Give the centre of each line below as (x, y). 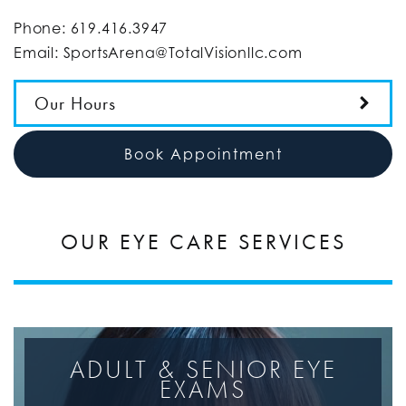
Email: (39, 52)
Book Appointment (203, 154)
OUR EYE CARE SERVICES (203, 241)
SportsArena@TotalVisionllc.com (183, 52)
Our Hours (75, 103)
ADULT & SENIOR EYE (203, 369)
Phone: (42, 28)
